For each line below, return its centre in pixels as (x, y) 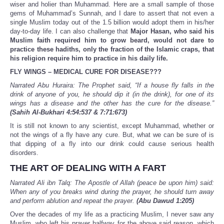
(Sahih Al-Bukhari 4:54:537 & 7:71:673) (68, 112)
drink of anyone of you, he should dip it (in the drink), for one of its (112, 94)
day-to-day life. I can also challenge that (70, 31)
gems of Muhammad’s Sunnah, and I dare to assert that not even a (112, 13)
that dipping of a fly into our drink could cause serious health (112, 144)
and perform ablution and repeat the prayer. (73, 201)
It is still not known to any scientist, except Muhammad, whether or (112, 126)
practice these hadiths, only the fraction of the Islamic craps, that (112, 49)
